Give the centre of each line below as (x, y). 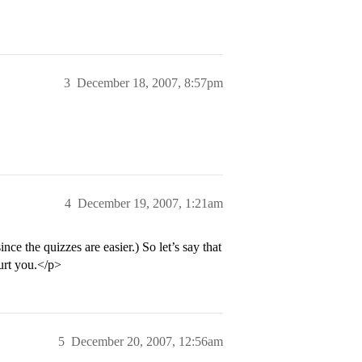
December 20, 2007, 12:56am (147, 341)
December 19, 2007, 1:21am (150, 203)
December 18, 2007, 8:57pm (150, 83)
